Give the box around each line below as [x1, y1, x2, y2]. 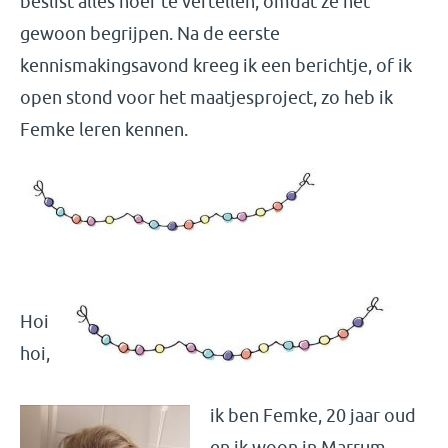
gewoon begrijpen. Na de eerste [20, 23, 280, 44]
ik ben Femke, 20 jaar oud [210, 405, 416, 426]
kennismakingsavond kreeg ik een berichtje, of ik [20, 55, 412, 76]
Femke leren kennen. [20, 119, 188, 140]
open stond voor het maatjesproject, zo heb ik [20, 87, 393, 108]
